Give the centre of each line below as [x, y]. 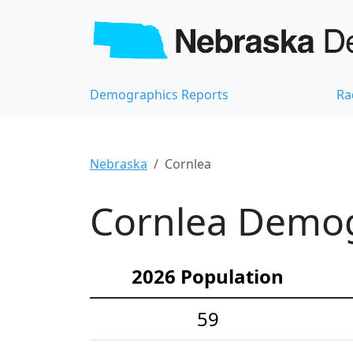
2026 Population [208, 277]
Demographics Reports [159, 95]
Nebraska [119, 164]
